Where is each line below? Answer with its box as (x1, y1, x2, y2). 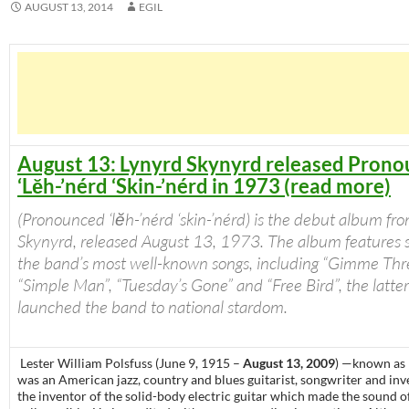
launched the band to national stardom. (17, 296, 288, 319)
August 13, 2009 (243, 355, 335, 372)
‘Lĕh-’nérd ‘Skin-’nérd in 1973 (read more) (17, 173, 391, 199)
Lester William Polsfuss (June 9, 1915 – (17, 355, 243, 372)
